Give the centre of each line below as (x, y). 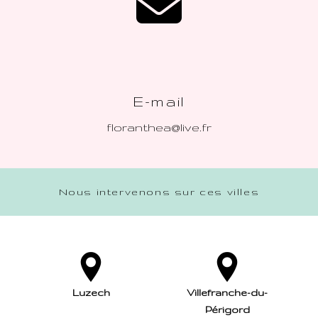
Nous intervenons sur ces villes (159, 192)
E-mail (159, 102)
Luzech (91, 293)
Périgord (227, 310)
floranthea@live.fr (159, 127)
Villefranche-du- (227, 293)
